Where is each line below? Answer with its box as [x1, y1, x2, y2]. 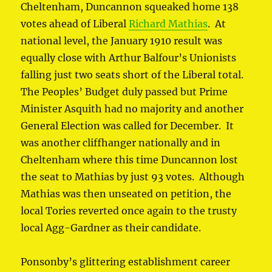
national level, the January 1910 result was [21, 35, 223, 47]
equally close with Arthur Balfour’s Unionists [21, 52, 237, 64]
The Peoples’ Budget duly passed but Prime [21, 86, 228, 98]
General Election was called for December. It [21, 120, 234, 132]
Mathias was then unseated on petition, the [21, 188, 232, 200]
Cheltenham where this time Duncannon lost [21, 154, 239, 166]
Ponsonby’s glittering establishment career [21, 256, 231, 268]
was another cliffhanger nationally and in [21, 137, 221, 149]
